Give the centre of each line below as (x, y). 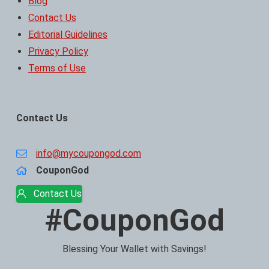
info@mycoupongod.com (88, 153)
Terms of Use (57, 68)
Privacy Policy (58, 51)
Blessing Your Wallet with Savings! (134, 249)
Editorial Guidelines (68, 34)
